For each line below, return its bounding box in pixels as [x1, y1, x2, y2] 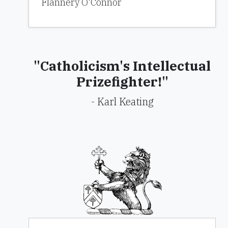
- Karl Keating [91, 95, 154, 108]
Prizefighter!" [76, 73, 168, 90]
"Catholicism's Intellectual [34, 57, 211, 74]
